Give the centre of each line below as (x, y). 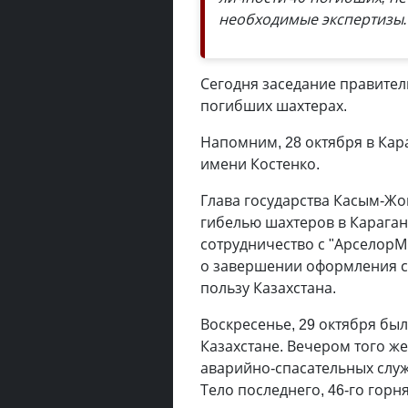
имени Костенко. (260, 164)
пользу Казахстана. (268, 288)
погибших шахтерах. (274, 106)
